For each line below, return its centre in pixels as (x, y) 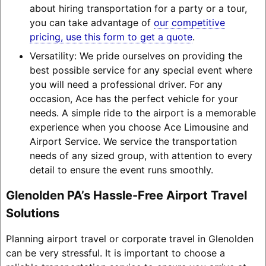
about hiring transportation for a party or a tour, (138, 8)
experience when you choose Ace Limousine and (139, 127)
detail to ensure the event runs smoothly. (121, 170)
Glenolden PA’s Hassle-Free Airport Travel (126, 195)
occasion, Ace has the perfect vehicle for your (134, 98)
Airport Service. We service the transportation (133, 141)
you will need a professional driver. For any (126, 84)
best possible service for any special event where (141, 70)
